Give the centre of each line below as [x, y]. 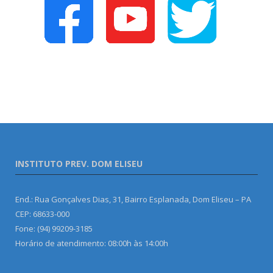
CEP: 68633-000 [42, 214]
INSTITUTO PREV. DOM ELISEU [79, 164]
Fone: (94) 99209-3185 [54, 229]
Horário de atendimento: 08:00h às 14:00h [92, 243]
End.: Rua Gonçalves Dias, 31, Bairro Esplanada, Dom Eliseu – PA [133, 200]
